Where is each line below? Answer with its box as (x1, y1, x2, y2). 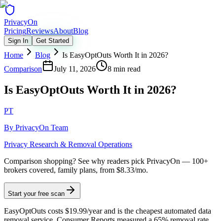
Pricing (4, 27, 26, 35)
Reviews (26, 27, 53, 35)
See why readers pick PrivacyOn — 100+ (78, 156, 208, 165)
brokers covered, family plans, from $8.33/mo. (4, 165, 148, 174)
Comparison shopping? (4, 156, 76, 165)
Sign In (8, 37, 28, 44)
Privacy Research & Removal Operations (4, 140, 132, 148)
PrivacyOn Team (15, 123, 68, 132)
